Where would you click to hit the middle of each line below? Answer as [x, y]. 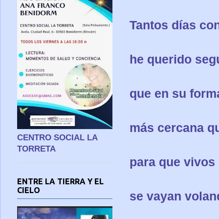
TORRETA [36, 149]
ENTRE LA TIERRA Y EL [60, 181]
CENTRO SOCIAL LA [57, 137]
